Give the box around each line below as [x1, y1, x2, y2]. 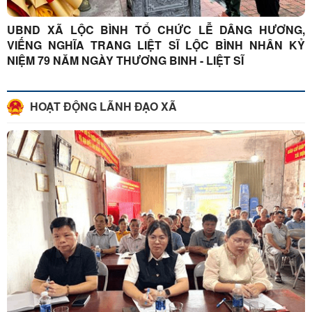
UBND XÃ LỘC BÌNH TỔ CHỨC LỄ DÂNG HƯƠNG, [7, 21, 305, 38]
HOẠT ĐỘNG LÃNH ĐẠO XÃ [27, 97, 177, 114]
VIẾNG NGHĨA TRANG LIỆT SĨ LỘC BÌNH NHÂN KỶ [7, 36, 305, 53]
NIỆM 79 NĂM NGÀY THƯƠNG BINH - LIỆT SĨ [7, 52, 244, 68]
